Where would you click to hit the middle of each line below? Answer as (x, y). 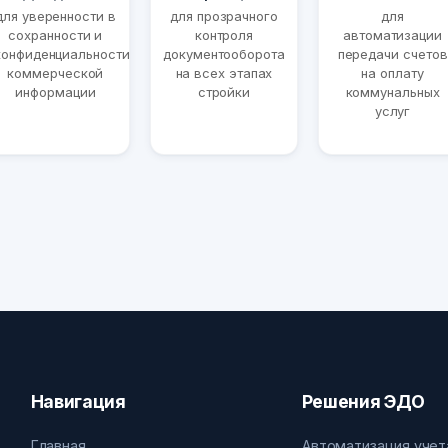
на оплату (392, 73)
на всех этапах (224, 73)
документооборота (224, 54)
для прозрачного (224, 16)
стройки (224, 92)
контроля (224, 35)
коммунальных (392, 92)
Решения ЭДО (363, 401)
